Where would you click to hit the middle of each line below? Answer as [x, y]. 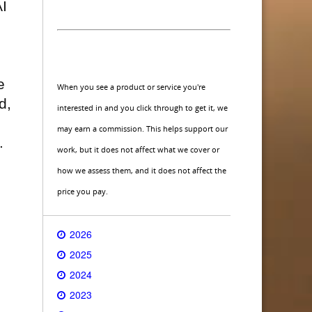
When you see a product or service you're [131, 87]
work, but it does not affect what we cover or [138, 149]
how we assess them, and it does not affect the [142, 170]
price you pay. [83, 191]
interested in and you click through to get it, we [142, 108]
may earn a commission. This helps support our [142, 128]
